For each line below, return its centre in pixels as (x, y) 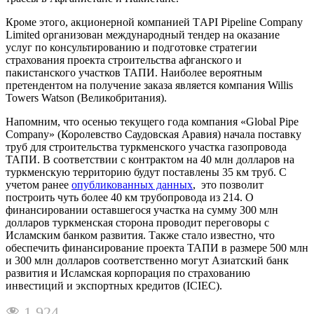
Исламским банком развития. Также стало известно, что (140, 235)
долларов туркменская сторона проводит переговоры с (137, 222)
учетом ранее (39, 184)
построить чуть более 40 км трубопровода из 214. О (130, 197)
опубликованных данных (132, 184)
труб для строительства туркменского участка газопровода (146, 146)
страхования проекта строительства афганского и (124, 60)
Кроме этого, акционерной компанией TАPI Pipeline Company (154, 22)
